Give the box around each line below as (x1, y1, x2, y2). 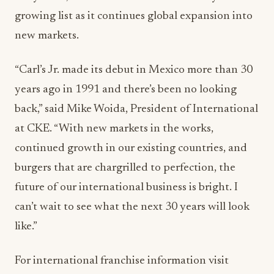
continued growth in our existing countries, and (15, 142, 247, 154)
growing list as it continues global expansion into (15, 10, 253, 22)
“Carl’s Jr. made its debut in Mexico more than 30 (15, 64, 253, 76)
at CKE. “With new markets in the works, (15, 122, 213, 135)
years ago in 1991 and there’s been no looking (15, 83, 237, 95)
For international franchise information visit (15, 254, 229, 267)
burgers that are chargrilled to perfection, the (15, 161, 235, 174)
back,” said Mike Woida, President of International (15, 103, 258, 115)
